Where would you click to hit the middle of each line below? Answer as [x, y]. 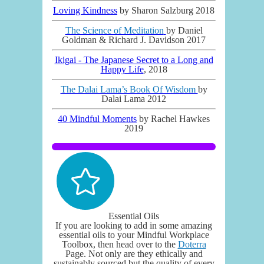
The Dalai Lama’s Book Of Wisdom [129, 89]
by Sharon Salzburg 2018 [166, 10]
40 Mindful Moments [97, 118]
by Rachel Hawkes [173, 118]
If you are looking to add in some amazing [134, 225]
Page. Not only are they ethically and [134, 253]
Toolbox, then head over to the [118, 244]
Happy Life [122, 69]
